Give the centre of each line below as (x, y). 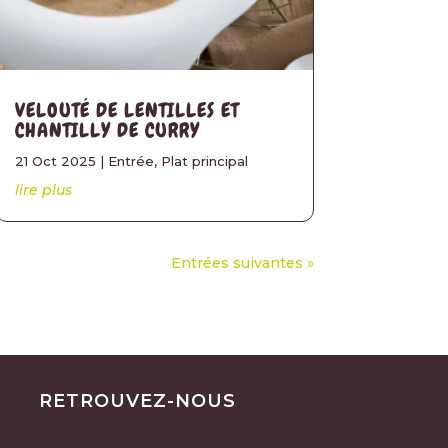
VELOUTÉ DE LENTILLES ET (126, 109)
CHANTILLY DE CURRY (107, 129)
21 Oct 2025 (55, 160)
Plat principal (204, 160)
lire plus (43, 189)
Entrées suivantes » (242, 262)
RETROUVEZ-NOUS (138, 401)
